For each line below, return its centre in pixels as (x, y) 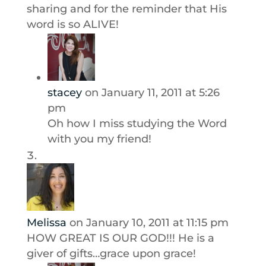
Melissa (46, 223)
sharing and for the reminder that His (126, 9)
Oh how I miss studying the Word (137, 123)
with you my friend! (99, 139)
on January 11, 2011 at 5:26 (152, 93)
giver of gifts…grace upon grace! (111, 254)
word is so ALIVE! (72, 24)
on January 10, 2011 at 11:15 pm (149, 223)
